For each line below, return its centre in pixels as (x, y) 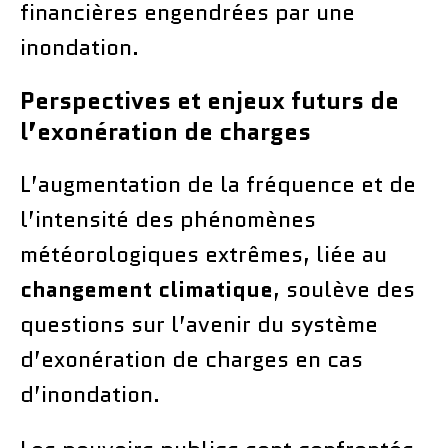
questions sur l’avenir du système (199, 324)
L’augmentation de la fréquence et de (218, 184)
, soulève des (344, 289)
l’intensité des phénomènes (168, 219)
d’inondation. (90, 394)
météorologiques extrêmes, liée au (203, 254)
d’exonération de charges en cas (191, 359)
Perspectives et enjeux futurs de (209, 100)
